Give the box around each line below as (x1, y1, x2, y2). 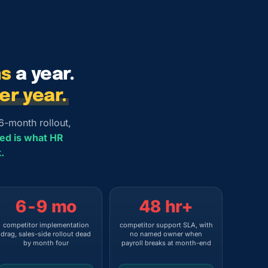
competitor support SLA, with (119, 221, 213, 229)
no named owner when (130, 230, 203, 238)
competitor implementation (2, 221, 89, 229)
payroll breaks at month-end (121, 239, 211, 247)
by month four (23, 239, 69, 247)
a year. (11, 65, 75, 84)
